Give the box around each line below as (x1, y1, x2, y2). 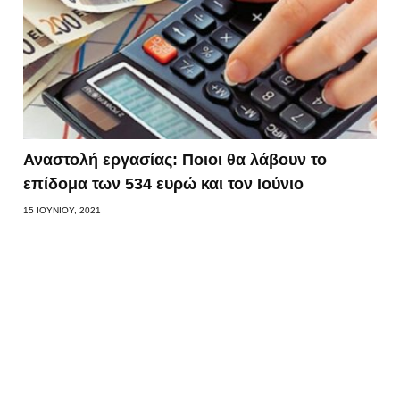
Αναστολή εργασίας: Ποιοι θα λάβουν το (23, 150, 328, 169)
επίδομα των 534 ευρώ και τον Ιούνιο (23, 174, 304, 193)
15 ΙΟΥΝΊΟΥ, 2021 (23, 204, 102, 215)
